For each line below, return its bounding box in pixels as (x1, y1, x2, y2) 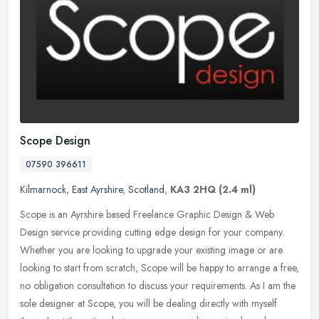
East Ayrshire (72, 182, 122, 197)
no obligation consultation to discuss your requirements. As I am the (20, 278, 296, 293)
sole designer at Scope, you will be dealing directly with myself (20, 296, 277, 310)
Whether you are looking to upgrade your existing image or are (20, 242, 283, 257)
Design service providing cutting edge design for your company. (20, 224, 284, 239)
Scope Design (20, 132, 90, 149)
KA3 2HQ (170, 182, 216, 197)
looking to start (20, 260, 80, 275)
